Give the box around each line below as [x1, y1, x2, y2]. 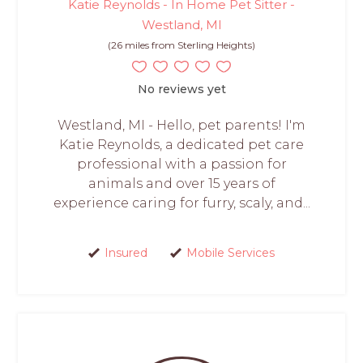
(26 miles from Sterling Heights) [108, 39, 255, 52]
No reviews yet [137, 82, 226, 97]
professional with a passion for [76, 156, 287, 173]
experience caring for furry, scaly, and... [53, 195, 310, 211]
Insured [104, 246, 147, 261]
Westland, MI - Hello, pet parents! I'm [58, 117, 305, 134]
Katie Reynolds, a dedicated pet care [59, 137, 304, 153]
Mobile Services [186, 246, 275, 261]
